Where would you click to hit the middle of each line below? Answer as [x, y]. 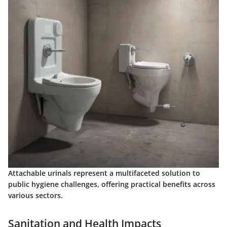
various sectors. [35, 196]
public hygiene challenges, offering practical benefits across [112, 184]
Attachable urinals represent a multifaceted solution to [104, 173]
